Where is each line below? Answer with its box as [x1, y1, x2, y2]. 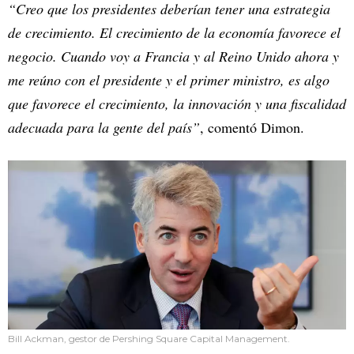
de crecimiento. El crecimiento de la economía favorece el [8, 23, 341, 43]
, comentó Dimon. [200, 118, 304, 137]
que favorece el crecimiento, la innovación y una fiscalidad [8, 94, 346, 114]
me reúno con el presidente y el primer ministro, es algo [8, 70, 330, 90]
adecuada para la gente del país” [8, 118, 200, 137]
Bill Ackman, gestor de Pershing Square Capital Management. [8, 333, 290, 345]
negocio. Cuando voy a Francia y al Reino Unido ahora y [8, 47, 339, 66]
